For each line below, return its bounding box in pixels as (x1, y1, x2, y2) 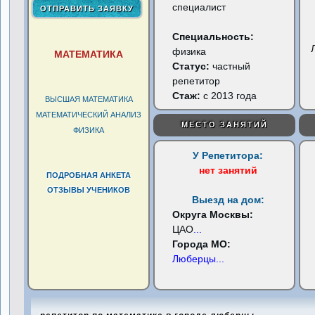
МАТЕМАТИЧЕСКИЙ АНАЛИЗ (36, 110, 142, 119)
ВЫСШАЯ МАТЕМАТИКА (44, 95, 133, 103)
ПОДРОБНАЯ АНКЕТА (46, 171, 131, 179)
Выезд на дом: (191, 194, 264, 205)
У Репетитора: (193, 150, 264, 161)
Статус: (172, 60, 213, 72)
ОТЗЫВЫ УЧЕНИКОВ (47, 186, 131, 194)
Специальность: (172, 31, 255, 42)
